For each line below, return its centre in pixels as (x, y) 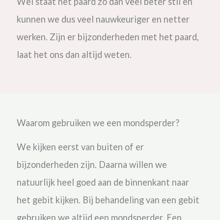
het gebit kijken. (48, 200)
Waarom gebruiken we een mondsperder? (98, 123)
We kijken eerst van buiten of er (80, 147)
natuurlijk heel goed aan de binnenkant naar (103, 182)
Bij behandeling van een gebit (141, 200)
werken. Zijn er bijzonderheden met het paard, (108, 37)
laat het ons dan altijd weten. (75, 55)
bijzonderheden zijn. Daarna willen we (92, 164)
